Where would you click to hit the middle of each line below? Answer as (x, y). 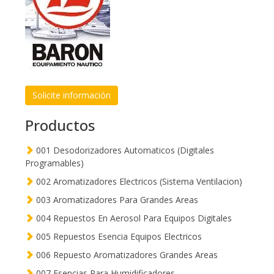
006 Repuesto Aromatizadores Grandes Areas (126, 255)
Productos (60, 125)
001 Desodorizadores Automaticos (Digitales (124, 150)
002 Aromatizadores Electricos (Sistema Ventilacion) (138, 182)
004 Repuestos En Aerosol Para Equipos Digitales (133, 218)
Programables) (54, 163)
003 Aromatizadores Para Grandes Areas (116, 200)
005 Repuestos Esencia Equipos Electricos (118, 237)
